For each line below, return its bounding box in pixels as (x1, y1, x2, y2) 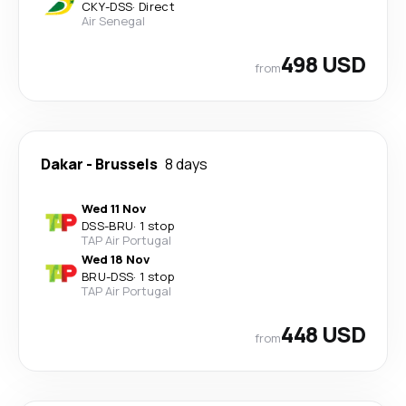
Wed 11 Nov (82, 200, 146, 217)
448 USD (281, 319, 365, 349)
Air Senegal (82, 13, 145, 29)
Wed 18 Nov (82, 251, 150, 267)
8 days (165, 154, 208, 174)
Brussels (95, 154, 158, 174)
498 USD (281, 49, 365, 79)
